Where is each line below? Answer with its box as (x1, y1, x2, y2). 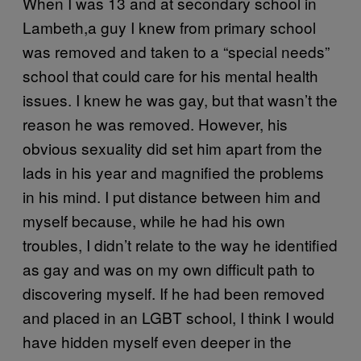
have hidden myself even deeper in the (23, 330, 292, 352)
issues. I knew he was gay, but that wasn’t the (23, 88, 338, 110)
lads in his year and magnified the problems (23, 160, 324, 183)
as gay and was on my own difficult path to (23, 257, 315, 280)
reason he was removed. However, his (23, 112, 288, 135)
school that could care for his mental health (23, 64, 318, 86)
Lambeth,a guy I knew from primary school (23, 15, 316, 38)
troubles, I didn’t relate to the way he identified (23, 233, 338, 255)
